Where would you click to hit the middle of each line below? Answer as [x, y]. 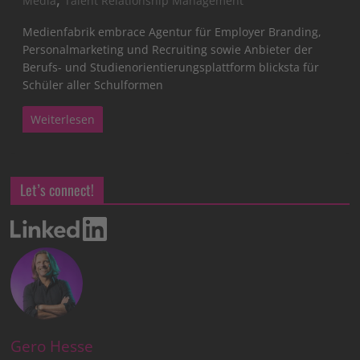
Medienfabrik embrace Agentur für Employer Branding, [172, 32]
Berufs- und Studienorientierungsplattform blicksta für [171, 67]
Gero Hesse [52, 347]
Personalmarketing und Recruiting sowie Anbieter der [168, 50]
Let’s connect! [57, 190]
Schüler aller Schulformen [93, 85]
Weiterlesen [63, 120]
